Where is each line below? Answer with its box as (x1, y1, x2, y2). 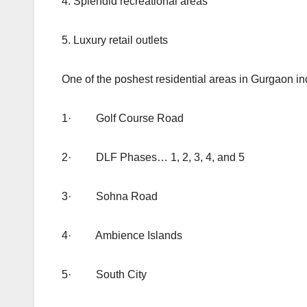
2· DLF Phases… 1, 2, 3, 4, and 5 (62, 151, 245, 163)
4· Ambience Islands (62, 229, 182, 241)
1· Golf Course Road (62, 112, 184, 124)
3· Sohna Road (62, 190, 158, 202)
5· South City (62, 268, 147, 280)
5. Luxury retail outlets (62, 34, 168, 46)
